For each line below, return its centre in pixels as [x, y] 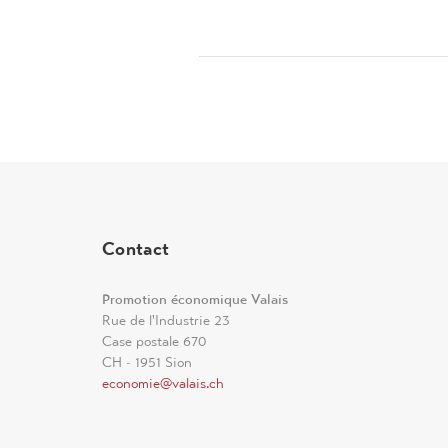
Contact [136, 248]
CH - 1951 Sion [147, 362]
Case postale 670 [154, 341]
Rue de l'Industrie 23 [166, 320]
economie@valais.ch [163, 383]
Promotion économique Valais [195, 299]
